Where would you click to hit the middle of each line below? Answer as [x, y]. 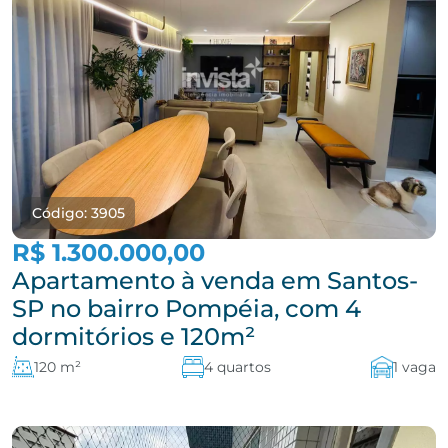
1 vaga [414, 367]
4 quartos [237, 367]
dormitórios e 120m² [133, 336]
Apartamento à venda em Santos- [215, 280]
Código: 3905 [78, 213]
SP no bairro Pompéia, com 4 [186, 308]
